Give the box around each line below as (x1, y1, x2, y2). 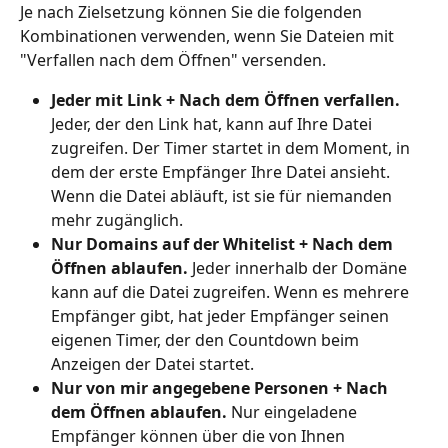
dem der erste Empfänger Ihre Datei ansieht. (51, 161, 394, 184)
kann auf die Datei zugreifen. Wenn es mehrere (51, 281, 413, 304)
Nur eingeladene (231, 401, 361, 424)
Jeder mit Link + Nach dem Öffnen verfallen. (51, 89, 404, 112)
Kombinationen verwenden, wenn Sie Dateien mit (20, 25, 398, 48)
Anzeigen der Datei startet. (51, 353, 254, 376)
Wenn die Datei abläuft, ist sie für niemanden (51, 185, 396, 208)
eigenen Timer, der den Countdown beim (51, 329, 363, 352)
